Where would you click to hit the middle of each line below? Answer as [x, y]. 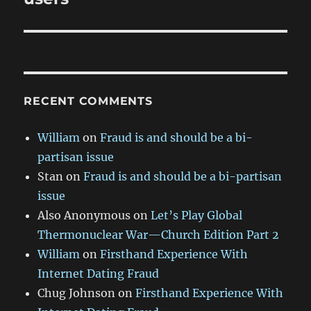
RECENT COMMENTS [88, 101]
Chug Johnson [77, 293]
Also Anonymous [84, 215]
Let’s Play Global [197, 215]
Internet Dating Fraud [99, 273]
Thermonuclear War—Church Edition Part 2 [159, 234]
